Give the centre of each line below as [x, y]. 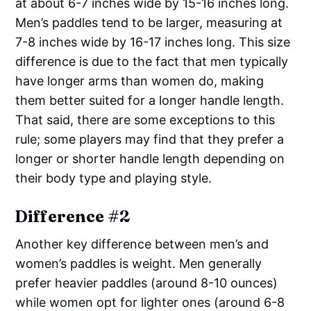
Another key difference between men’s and [142, 244]
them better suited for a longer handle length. [150, 100]
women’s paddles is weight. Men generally [139, 263]
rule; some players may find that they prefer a [150, 139]
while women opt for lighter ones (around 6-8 [150, 302]
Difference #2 [73, 216]
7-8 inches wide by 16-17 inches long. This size [153, 42]
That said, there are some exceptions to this [145, 119]
